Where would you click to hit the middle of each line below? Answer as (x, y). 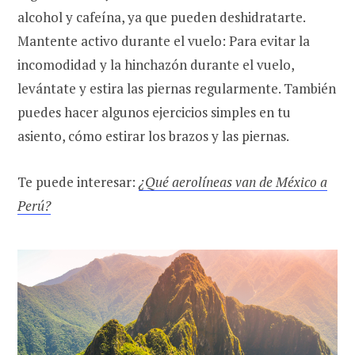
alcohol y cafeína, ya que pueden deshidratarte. (162, 17)
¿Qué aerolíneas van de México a (233, 181)
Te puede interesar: (78, 181)
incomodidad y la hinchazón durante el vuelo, (156, 64)
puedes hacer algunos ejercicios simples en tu (154, 112)
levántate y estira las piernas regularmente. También (177, 88)
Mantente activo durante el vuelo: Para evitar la (164, 40)
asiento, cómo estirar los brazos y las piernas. (153, 136)
